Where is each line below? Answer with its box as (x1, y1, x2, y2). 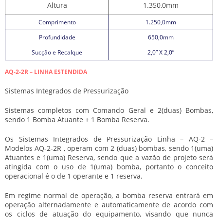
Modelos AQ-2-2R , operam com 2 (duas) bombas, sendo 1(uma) (5, 144, 213, 153)
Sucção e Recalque (32, 48, 82, 56)
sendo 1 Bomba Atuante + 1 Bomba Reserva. (5, 115, 149, 124)
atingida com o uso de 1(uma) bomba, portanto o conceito (5, 162, 213, 171)
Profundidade (38, 33, 75, 41)
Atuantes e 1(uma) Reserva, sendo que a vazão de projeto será (5, 153, 213, 162)
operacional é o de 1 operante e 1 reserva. (5, 171, 143, 181)
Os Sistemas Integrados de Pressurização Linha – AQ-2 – (5, 134, 213, 144)
